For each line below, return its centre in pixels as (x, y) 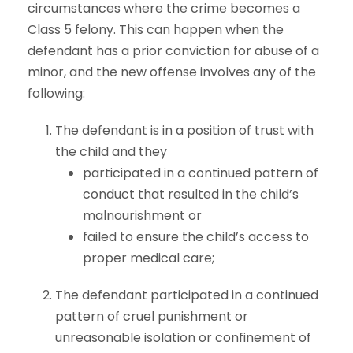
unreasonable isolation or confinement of (183, 338)
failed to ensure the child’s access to (196, 237)
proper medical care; (149, 258)
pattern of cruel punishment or (152, 317)
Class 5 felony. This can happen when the (156, 30)
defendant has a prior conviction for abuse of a (173, 51)
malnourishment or (142, 216)
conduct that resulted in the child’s (191, 195)
